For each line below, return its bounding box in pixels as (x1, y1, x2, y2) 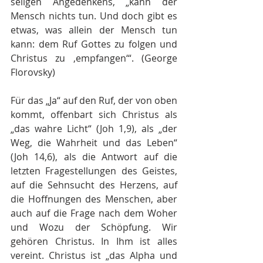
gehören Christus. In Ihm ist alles (11, 235, 177, 248)
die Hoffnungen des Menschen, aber (11, 193, 177, 205)
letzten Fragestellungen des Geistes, (11, 164, 177, 177)
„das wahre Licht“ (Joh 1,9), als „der (11, 122, 177, 135)
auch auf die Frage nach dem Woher (11, 207, 177, 220)
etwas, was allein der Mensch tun (11, 23, 177, 36)
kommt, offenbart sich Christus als (11, 108, 177, 121)
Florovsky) (11, 66, 55, 79)
